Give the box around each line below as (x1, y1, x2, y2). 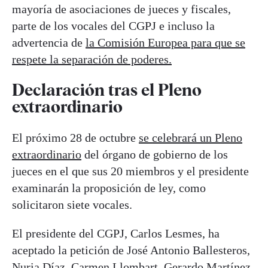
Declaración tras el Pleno (12, 80, 202, 100)
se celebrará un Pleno (139, 130, 242, 144)
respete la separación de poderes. (12, 53, 172, 66)
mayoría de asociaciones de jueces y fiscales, (12, 2, 231, 16)
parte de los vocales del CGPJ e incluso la (12, 19, 215, 33)
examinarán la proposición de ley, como (12, 181, 206, 194)
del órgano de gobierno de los (81, 147, 228, 161)
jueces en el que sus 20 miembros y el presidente (12, 164, 249, 178)
